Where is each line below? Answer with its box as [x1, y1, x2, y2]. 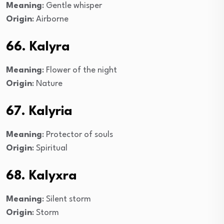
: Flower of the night [42, 65, 117, 74]
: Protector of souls [42, 130, 113, 139]
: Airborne [32, 14, 68, 23]
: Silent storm [42, 194, 91, 203]
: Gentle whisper [42, 1, 102, 10]
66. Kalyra [6, 40, 70, 53]
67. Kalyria [6, 104, 72, 118]
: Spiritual [32, 143, 67, 152]
